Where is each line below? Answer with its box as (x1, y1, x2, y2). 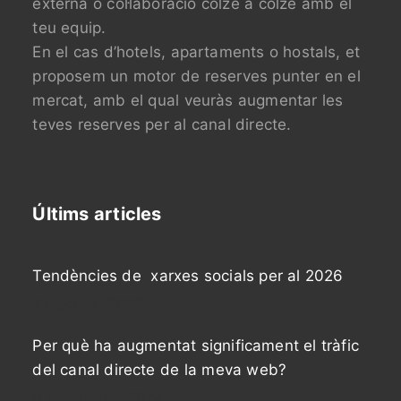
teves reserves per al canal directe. (32, 115, 292, 134)
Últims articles (32, 203, 162, 226)
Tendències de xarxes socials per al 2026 (32, 267, 344, 286)
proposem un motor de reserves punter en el (32, 67, 361, 86)
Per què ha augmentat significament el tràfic (32, 337, 359, 355)
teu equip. (32, 19, 107, 38)
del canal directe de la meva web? (32, 361, 287, 380)
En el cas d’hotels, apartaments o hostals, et (32, 43, 361, 62)
